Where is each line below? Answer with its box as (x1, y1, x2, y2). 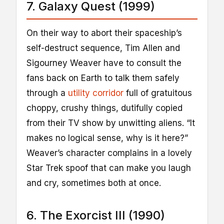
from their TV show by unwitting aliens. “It (26, 117, 195, 128)
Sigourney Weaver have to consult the (26, 57, 181, 68)
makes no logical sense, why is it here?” (26, 132, 188, 143)
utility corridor (68, 87, 123, 98)
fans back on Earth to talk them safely (26, 72, 179, 83)
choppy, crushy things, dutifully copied (26, 102, 182, 113)
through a (26, 87, 68, 98)
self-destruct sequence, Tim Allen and (26, 42, 180, 53)
